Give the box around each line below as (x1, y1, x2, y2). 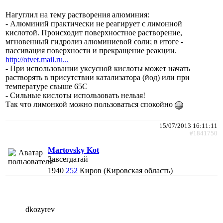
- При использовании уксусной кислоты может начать (5, 64, 190, 73)
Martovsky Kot (48, 145, 99, 154)
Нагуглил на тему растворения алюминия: (5, 10, 149, 19)
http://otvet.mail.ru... (5, 55, 69, 64)
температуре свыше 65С (5, 82, 88, 91)
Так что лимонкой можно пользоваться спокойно (5, 100, 175, 109)
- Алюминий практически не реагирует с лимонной (5, 19, 182, 28)
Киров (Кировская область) (80, 166, 173, 175)
